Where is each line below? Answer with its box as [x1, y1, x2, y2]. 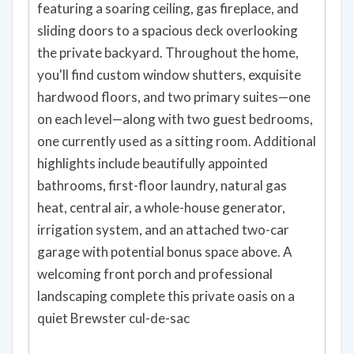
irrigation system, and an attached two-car [37, 220, 289, 238]
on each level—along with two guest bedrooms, [37, 110, 313, 127]
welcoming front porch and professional [37, 265, 273, 282]
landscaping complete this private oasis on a [37, 287, 295, 304]
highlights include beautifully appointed [37, 154, 268, 171]
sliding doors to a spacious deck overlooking [37, 21, 298, 39]
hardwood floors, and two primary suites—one [37, 88, 311, 105]
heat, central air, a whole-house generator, [37, 198, 285, 216]
